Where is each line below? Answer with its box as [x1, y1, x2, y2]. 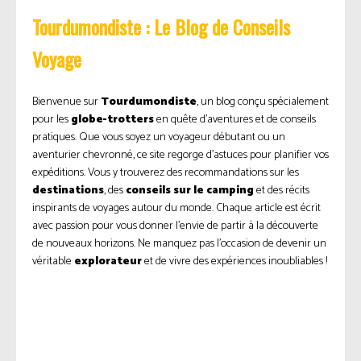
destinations [32, 181, 104, 201]
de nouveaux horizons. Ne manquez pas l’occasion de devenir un [32, 234, 326, 254]
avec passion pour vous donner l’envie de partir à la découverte [32, 217, 318, 236]
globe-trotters [71, 110, 154, 130]
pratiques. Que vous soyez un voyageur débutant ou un [32, 128, 285, 147]
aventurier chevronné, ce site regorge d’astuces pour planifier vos [32, 146, 329, 165]
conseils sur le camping [126, 181, 254, 201]
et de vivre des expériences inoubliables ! [142, 252, 328, 272]
